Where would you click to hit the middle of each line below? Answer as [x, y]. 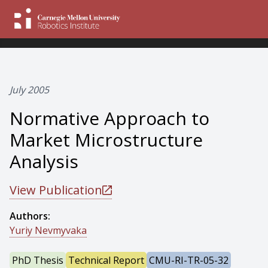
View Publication [56, 190]
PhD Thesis [38, 260]
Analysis [44, 161]
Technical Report [106, 260]
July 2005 [29, 90]
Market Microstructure [106, 140]
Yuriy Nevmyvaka [48, 230]
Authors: [30, 216]
